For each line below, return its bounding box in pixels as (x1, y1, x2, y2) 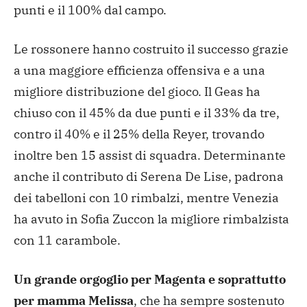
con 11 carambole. (14, 232, 121, 248)
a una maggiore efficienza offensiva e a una (14, 62, 265, 78)
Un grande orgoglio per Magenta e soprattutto (14, 271, 286, 287)
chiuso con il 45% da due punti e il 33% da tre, (14, 104, 280, 121)
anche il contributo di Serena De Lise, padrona (14, 168, 284, 184)
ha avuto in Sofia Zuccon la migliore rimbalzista (14, 210, 289, 227)
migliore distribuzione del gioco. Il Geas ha (14, 83, 260, 99)
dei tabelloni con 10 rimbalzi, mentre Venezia (14, 189, 279, 206)
